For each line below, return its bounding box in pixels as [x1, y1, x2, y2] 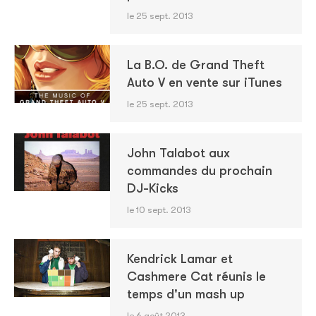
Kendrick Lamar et [126, 252, 233, 266]
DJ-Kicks [126, 181, 178, 195]
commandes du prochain [126, 164, 272, 178]
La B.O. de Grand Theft [126, 58, 265, 72]
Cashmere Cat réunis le [126, 269, 266, 284]
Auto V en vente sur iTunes [126, 75, 282, 90]
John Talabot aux [126, 146, 230, 160]
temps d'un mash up [126, 287, 245, 301]
